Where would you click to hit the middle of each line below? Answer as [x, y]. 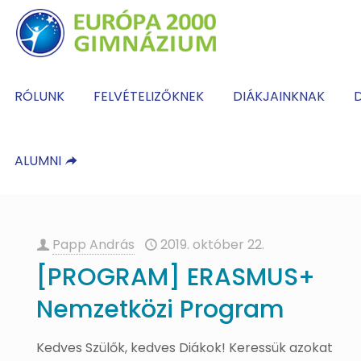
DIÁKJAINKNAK [279, 96]
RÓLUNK [39, 96]
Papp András [94, 245]
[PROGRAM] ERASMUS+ [176, 277]
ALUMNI [39, 161]
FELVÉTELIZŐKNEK [149, 96]
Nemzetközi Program [161, 309]
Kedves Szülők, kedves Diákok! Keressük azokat [185, 348]
